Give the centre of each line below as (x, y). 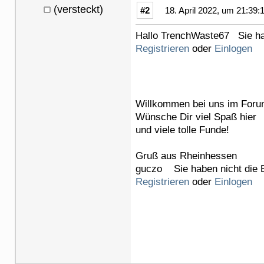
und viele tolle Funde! (182, 130)
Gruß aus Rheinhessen (186, 156)
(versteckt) (78, 9)
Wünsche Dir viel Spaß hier (196, 117)
